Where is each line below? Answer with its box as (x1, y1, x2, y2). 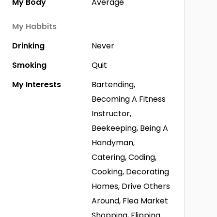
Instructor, (92, 108, 132, 119)
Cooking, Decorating (92, 166, 170, 177)
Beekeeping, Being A (92, 123, 169, 134)
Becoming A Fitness (92, 93, 166, 105)
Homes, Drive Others (92, 181, 170, 192)
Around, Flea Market (92, 195, 169, 206)
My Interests (12, 79, 61, 90)
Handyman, (92, 137, 135, 148)
